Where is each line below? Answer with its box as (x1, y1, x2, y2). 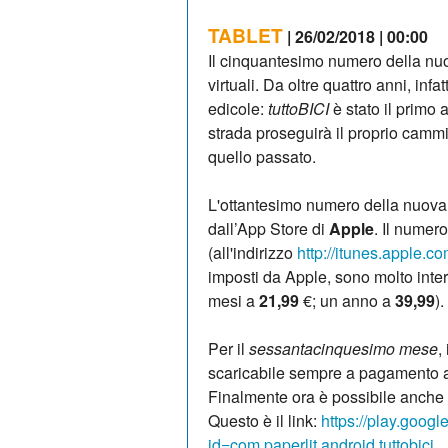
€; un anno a (299, 288, 391, 312)
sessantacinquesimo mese (249, 336, 438, 360)
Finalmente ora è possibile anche (208, 384, 444, 408)
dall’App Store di (208, 216, 329, 240)
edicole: (208, 96, 268, 120)
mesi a (208, 288, 259, 312)
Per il (208, 336, 249, 360)
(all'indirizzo (208, 240, 297, 264)
